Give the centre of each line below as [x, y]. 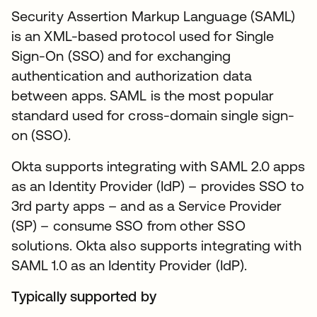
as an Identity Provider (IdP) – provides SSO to [158, 186]
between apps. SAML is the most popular [143, 96]
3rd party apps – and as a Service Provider [147, 206]
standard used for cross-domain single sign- [153, 115]
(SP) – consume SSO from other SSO [128, 226]
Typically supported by [84, 296]
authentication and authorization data [132, 76]
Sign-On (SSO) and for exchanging [121, 56]
